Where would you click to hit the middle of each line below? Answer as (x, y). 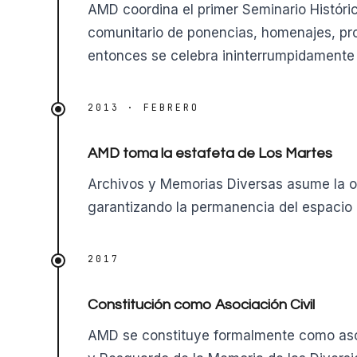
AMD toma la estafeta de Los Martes (210, 154)
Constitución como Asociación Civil (201, 305)
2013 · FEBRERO (143, 108)
